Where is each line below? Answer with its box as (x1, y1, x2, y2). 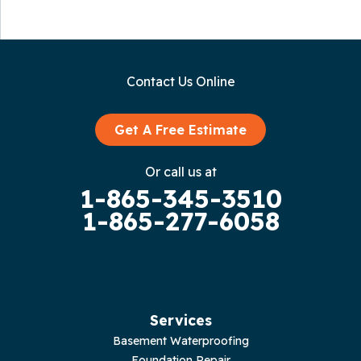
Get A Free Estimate (114, 122, 247, 139)
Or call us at (144, 164, 217, 180)
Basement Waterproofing (112, 334, 249, 349)
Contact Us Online (126, 73, 235, 90)
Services (149, 311, 212, 330)
